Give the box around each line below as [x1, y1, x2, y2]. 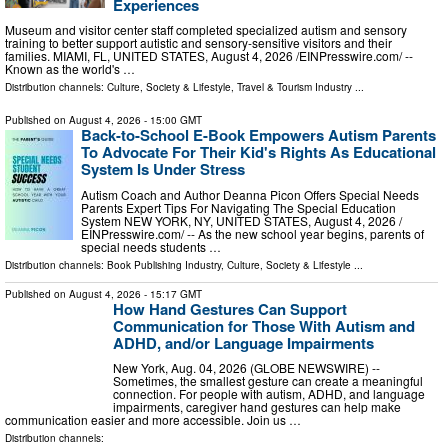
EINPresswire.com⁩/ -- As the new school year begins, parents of [81, 224, 424, 242]
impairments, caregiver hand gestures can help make [113, 398, 401, 416]
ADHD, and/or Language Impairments [113, 331, 374, 354]
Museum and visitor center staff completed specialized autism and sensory [5, 21, 407, 39]
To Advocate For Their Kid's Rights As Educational [81, 141, 436, 164]
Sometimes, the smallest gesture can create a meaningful [113, 372, 423, 390]
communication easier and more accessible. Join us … [5, 411, 301, 429]
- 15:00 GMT [141, 113, 202, 128]
